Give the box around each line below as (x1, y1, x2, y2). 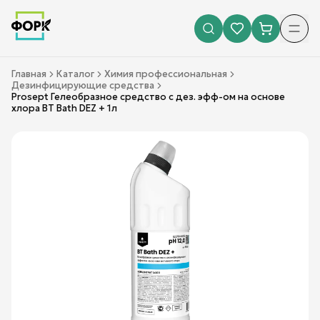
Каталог (56, 68, 94, 80)
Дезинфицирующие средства (11, 79, 154, 91)
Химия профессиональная (104, 68, 227, 80)
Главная (11, 68, 46, 80)
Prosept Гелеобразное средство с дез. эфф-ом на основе (11, 91, 285, 103)
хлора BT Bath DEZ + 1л (11, 102, 117, 114)
